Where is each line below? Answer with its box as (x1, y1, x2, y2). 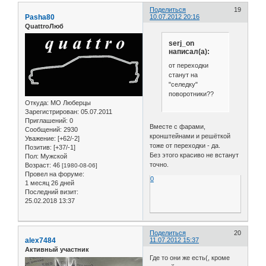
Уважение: (25, 135, 56, 142)
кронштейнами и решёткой (150, 132, 231, 140)
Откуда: (25, 99, 49, 107)
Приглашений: (25, 117, 68, 125)
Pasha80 (25, 12, 55, 21)
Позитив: (25, 144, 52, 151)
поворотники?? (168, 90, 214, 98)
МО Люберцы (49, 99, 91, 107)
